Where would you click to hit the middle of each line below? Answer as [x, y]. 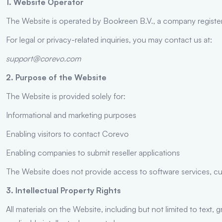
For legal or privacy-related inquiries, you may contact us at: [109, 39]
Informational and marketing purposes [71, 115]
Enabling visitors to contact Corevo [67, 134]
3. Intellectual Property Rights [63, 190]
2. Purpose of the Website [56, 77]
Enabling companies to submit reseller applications [93, 152]
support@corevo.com [43, 58]
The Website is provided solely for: [66, 96]
